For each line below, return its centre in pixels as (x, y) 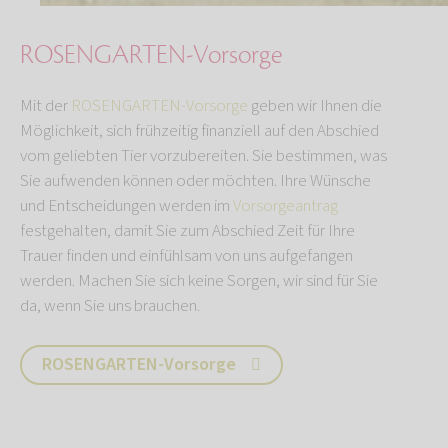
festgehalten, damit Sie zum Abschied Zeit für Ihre (187, 231)
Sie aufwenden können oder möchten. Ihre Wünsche (195, 181)
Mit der (45, 106)
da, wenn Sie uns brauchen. (111, 306)
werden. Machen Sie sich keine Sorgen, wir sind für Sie (199, 281)
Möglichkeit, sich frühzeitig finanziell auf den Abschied (199, 131)
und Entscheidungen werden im (126, 206)
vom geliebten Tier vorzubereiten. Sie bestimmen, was (203, 156)
